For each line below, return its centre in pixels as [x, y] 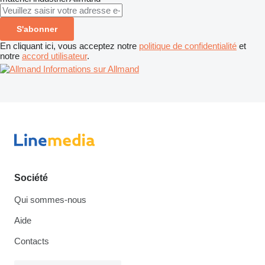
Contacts [32, 241]
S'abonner [37, 29]
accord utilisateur [54, 56]
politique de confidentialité [188, 46]
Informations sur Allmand [91, 69]
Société [31, 178]
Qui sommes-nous [50, 200]
